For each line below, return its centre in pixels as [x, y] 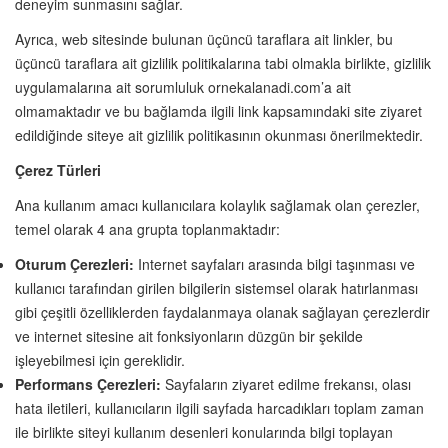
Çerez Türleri [58, 169]
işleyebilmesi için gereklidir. [100, 360]
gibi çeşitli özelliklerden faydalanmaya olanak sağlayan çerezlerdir [222, 312]
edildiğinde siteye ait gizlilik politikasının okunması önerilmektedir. [219, 134]
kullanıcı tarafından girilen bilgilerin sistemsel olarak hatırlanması [216, 288]
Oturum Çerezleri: [74, 264]
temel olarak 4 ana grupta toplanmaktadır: [147, 229]
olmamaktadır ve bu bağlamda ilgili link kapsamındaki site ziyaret [218, 110]
